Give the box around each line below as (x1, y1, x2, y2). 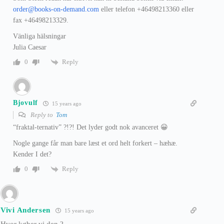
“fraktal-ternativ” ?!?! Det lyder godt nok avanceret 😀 (13, 123, 168, 131)
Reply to (29, 110, 56, 118)
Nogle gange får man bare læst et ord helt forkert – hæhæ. (13, 139, 177, 147)
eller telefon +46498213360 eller (99, 5, 194, 13)
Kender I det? (13, 150, 51, 158)
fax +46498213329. (13, 16, 68, 24)
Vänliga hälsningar (13, 32, 66, 40)
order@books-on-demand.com (13, 5, 99, 13)
